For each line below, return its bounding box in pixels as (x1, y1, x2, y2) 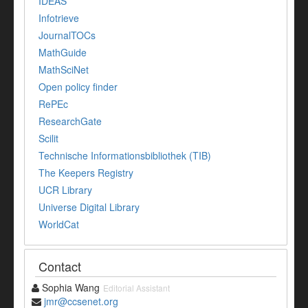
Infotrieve (38, 11, 79, 25)
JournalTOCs (38, 28, 96, 43)
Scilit (38, 131, 58, 146)
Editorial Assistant (103, 282, 170, 294)
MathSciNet (38, 63, 89, 77)
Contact (38, 257, 81, 276)
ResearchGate (38, 114, 102, 129)
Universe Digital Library (38, 200, 140, 214)
